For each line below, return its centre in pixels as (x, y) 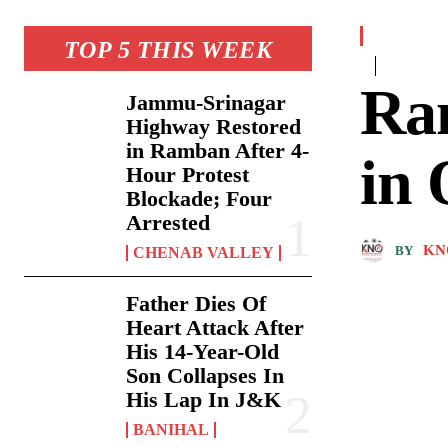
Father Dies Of (196, 304)
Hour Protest (188, 175)
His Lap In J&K (204, 400)
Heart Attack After (215, 328)
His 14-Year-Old (203, 352)
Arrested (168, 223)
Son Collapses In (205, 376)
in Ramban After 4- (218, 151)
